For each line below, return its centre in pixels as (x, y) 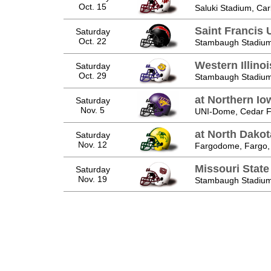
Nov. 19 (93, 179)
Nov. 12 (93, 144)
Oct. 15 (93, 6)
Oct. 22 (93, 41)
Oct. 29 (93, 75)
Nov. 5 (93, 110)
